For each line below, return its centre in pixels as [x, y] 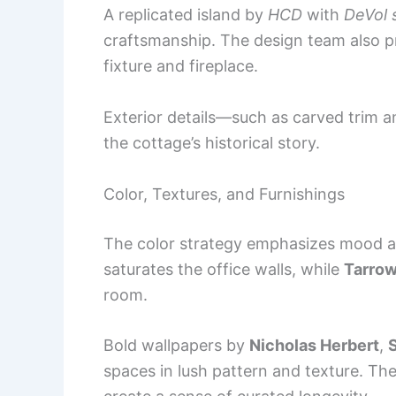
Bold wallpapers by [176, 346]
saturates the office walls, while [224, 269]
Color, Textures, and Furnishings [224, 194]
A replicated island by [186, 15]
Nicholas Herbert [314, 346]
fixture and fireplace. [181, 66]
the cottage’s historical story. [212, 142]
